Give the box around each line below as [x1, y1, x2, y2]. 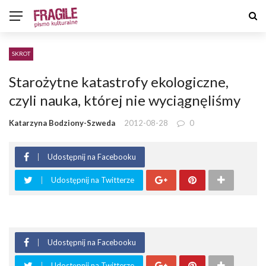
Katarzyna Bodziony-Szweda [9, 118, 115, 128]
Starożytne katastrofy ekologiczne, [9, 73, 229, 90]
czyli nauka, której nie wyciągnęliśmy [9, 91, 240, 109]
